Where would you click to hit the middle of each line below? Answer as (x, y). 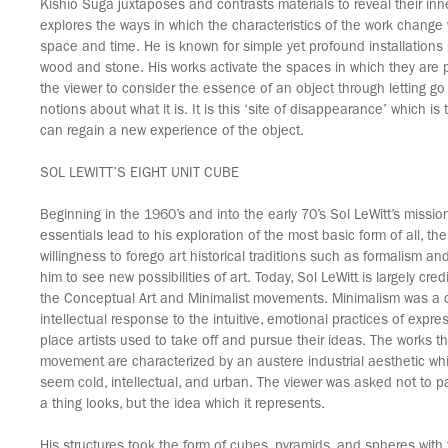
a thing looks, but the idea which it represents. (182, 405)
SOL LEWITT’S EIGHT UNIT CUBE (139, 174)
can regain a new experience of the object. (174, 132)
